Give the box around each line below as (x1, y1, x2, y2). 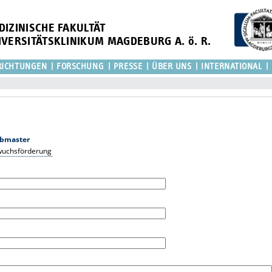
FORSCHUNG (56, 61, 104, 71)
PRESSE (113, 61, 143, 71)
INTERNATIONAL (201, 61, 262, 71)
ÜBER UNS (152, 61, 192, 71)
